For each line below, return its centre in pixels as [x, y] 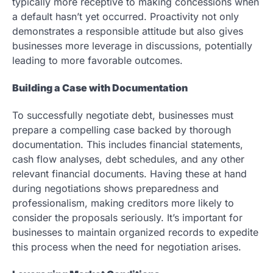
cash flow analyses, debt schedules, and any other [128, 159]
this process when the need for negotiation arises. [127, 247]
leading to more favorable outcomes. [97, 60]
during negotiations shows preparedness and [115, 189]
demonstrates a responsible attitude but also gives [128, 31]
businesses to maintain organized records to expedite [135, 232]
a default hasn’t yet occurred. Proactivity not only [126, 16]
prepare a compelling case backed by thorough [122, 130]
